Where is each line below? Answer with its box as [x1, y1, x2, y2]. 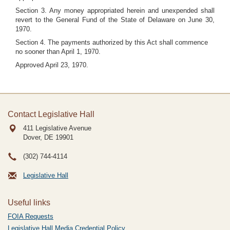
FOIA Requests [8, 213, 53, 220]
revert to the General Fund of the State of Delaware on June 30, [15, 16, 215, 24]
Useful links [8, 198, 50, 207]
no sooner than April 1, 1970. [15, 48, 101, 55]
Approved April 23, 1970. [15, 61, 88, 69]
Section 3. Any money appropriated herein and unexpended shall [15, 7, 215, 14]
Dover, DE [23, 133, 53, 141]
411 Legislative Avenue [23, 124, 91, 132]
